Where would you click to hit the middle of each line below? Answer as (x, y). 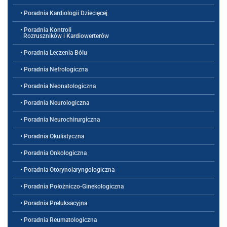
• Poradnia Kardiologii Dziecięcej (64, 13)
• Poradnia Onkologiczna (53, 153)
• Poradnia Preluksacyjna (54, 203)
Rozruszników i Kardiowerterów (65, 36)
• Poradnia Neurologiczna (55, 103)
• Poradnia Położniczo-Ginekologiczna (72, 187)
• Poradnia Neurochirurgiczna (60, 120)
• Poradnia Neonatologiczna (58, 86)
